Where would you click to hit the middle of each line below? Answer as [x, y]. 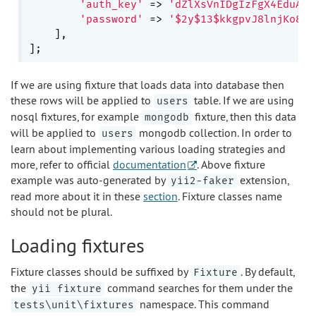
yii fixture [67, 289]
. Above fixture [231, 164]
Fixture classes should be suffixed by [101, 272]
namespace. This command [203, 304]
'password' [111, 19]
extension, [263, 180]
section [160, 196]
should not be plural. [61, 212]
